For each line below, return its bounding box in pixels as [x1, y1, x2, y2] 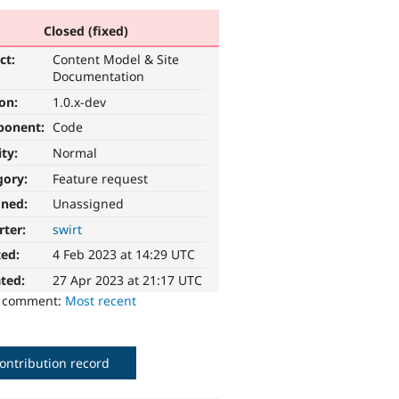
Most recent [65, 292, 137, 310]
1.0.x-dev [53, 93, 107, 110]
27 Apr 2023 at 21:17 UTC [53, 272, 203, 289]
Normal [53, 144, 98, 162]
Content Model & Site [53, 51, 180, 69]
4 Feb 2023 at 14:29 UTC [53, 246, 196, 264]
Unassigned [53, 195, 125, 213]
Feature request [53, 169, 149, 187]
